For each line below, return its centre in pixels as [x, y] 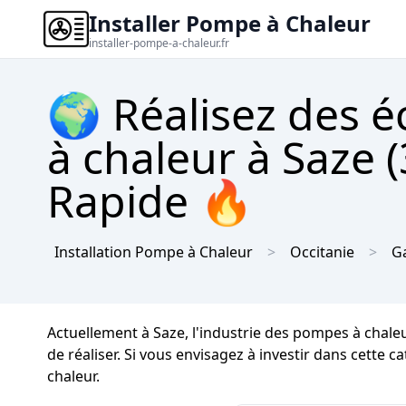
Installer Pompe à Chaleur [230, 23]
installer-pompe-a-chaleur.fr [159, 43]
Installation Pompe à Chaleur [154, 252]
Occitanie [322, 252]
